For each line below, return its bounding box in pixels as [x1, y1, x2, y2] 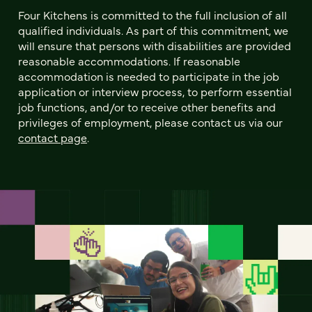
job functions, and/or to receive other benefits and [18, 98, 276, 114]
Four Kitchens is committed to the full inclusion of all [18, 6, 287, 22]
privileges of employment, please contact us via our [18, 114, 283, 130]
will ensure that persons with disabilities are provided [18, 37, 291, 53]
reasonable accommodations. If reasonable [18, 52, 240, 68]
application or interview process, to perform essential [18, 83, 292, 99]
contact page [18, 129, 87, 145]
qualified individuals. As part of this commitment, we [18, 22, 288, 38]
